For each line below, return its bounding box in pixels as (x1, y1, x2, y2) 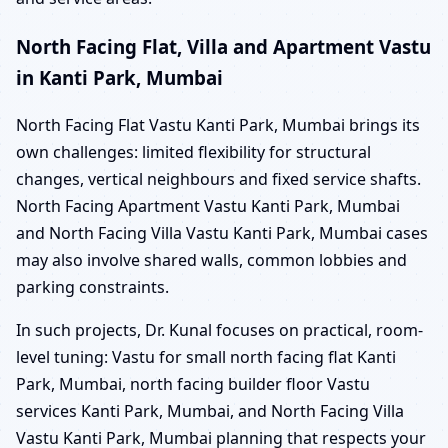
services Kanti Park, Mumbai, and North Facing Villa (16, 399, 404, 422)
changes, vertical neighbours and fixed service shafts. (16, 167, 421, 190)
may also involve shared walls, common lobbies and (16, 248, 407, 271)
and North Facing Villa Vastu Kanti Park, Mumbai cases (16, 221, 428, 244)
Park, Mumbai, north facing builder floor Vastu (16, 372, 370, 395)
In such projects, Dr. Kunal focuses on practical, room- (16, 318, 423, 341)
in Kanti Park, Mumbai (16, 65, 223, 91)
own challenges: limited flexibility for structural (16, 140, 371, 163)
